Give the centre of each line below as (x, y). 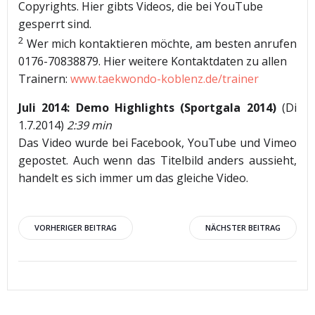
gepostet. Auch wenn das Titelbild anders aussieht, (157, 160)
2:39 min (89, 125)
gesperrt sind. (55, 24)
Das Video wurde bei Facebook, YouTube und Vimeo (157, 142)
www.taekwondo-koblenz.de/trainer (165, 78)
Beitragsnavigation (144, 231)
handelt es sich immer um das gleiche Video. (133, 178)
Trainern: (44, 78)
